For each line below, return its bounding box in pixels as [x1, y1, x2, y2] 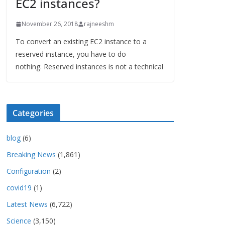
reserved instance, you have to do [16, 49, 126, 59]
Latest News [7, 199, 48, 209]
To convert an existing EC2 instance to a [16, 37, 147, 47]
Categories [13, 107, 54, 119]
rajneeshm [84, 20, 114, 29]
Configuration [7, 166, 51, 176]
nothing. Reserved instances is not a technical [16, 62, 163, 72]
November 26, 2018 [22, 20, 78, 29]
